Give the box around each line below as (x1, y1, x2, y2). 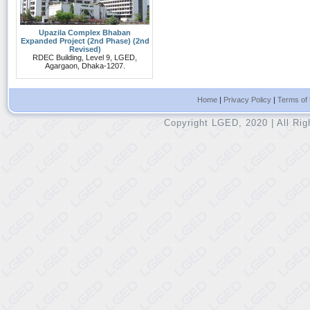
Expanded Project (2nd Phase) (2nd (20, 37, 149, 45)
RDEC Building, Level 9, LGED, (33, 53, 137, 62)
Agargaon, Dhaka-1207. (44, 62, 125, 70)
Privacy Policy (223, 95, 271, 104)
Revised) (69, 45, 101, 53)
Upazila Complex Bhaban (39, 28, 131, 37)
